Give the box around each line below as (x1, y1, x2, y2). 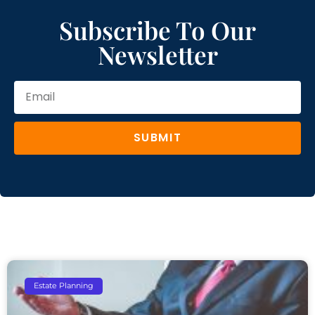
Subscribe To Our (59, 13, 256, 46)
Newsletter (97, 37, 218, 71)
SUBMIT (133, 129, 182, 146)
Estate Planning (34, 281, 94, 291)
